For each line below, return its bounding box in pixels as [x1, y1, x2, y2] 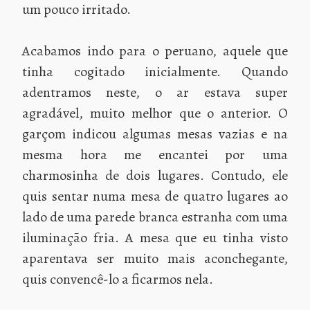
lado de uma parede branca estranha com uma [22, 207, 288, 226]
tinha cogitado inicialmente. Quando [22, 62, 288, 81]
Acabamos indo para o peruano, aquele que [22, 41, 288, 60]
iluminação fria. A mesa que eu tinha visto [22, 228, 288, 247]
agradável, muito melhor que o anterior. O [22, 103, 288, 122]
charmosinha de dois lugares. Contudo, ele [22, 165, 288, 185]
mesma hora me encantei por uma [22, 145, 288, 164]
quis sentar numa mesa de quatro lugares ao [22, 186, 288, 206]
